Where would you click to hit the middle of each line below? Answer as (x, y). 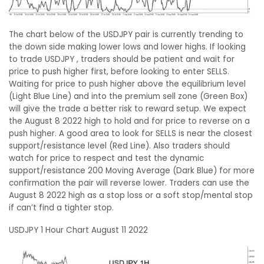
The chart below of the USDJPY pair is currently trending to (126, 35)
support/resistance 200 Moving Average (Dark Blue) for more (132, 171)
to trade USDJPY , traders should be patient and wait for (122, 60)
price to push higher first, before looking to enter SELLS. (119, 72)
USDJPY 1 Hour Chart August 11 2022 (78, 230)
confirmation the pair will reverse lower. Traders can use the (129, 183)
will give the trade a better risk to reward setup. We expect (128, 109)
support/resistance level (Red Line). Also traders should (119, 146)
